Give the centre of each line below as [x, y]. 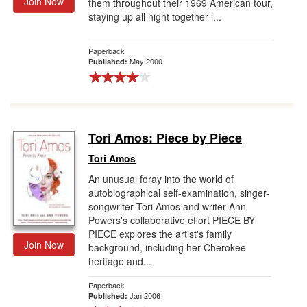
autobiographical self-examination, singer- [179, 193]
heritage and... [120, 261]
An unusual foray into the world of [161, 179]
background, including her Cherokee [167, 247]
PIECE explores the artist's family [160, 234]
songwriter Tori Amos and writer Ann [167, 206]
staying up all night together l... [155, 16]
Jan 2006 [145, 295]
